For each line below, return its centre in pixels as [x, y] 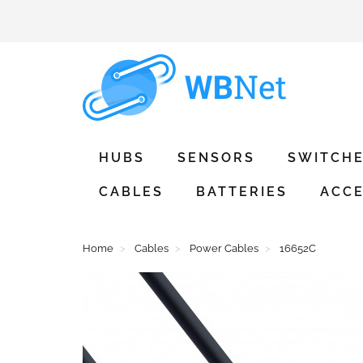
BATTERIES [242, 192]
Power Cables [224, 248]
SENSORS [216, 158]
